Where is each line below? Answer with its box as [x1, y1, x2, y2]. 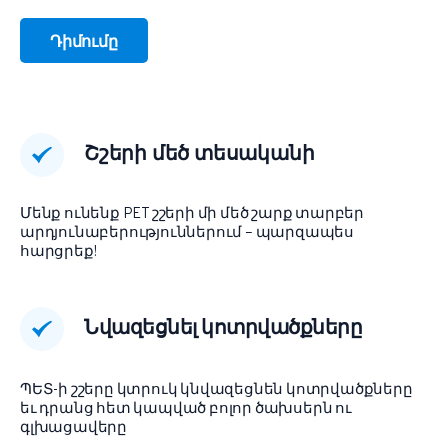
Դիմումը [50, 33, 118, 54]
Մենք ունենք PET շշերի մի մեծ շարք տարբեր [20, 205, 364, 225]
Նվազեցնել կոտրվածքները [84, 316, 362, 343]
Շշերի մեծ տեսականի [84, 142, 315, 169]
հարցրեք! [20, 243, 97, 263]
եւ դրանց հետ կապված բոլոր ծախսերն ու [20, 400, 352, 420]
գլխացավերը [20, 419, 127, 439]
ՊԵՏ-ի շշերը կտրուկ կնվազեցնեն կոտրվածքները [20, 381, 413, 401]
